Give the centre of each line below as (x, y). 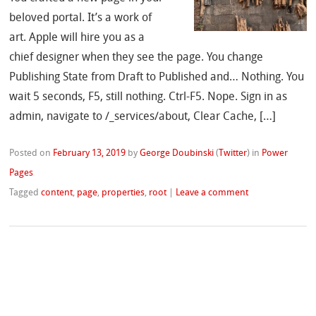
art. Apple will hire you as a (77, 38)
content (57, 193)
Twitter (233, 154)
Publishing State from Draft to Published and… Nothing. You (157, 78)
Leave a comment (212, 193)
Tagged (25, 193)
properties (123, 193)
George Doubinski (177, 154)
